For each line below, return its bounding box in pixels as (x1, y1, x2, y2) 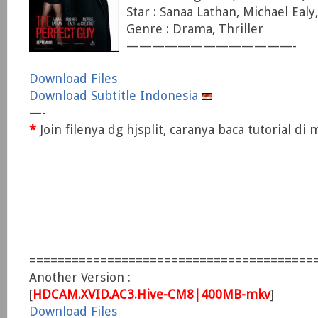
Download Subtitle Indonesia (29, 88, 202, 103)
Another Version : (29, 270, 131, 285)
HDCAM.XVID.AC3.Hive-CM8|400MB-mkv (33, 287, 270, 302)
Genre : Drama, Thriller (126, 21, 263, 36)
